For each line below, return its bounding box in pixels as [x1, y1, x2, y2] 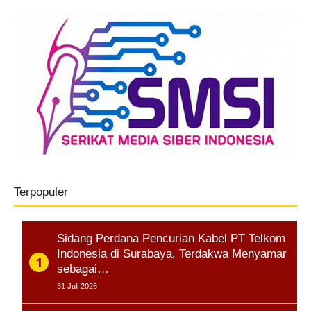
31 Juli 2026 [57, 281, 97, 290]
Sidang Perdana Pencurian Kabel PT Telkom [57, 231, 285, 245]
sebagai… [57, 262, 109, 276]
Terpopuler [14, 185, 68, 199]
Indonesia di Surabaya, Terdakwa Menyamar [57, 246, 287, 260]
